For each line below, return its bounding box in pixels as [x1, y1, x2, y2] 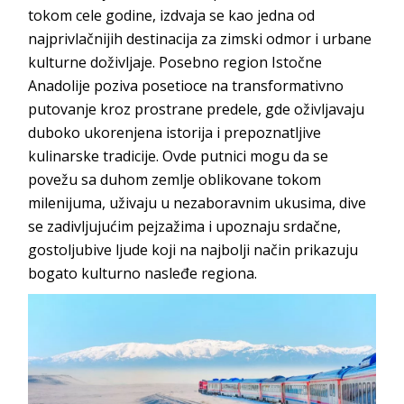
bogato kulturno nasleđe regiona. [28, 262, 258, 283]
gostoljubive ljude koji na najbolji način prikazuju [28, 239, 359, 260]
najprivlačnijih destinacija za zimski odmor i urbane [28, 28, 372, 49]
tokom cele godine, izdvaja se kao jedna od [28, 5, 316, 25]
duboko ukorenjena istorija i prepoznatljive [28, 122, 322, 142]
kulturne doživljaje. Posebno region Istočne [28, 51, 323, 72]
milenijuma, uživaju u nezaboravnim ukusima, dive [28, 192, 367, 213]
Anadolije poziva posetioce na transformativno [28, 75, 344, 96]
